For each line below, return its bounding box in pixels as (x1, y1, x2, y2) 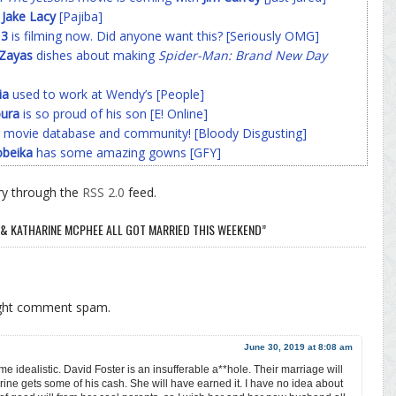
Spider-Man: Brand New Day (158, 46, 327, 64)
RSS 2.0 (82, 183, 125, 201)
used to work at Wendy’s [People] (9, 85, 204, 103)
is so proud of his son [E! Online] (19, 104, 208, 122)
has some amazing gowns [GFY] (33, 143, 221, 161)
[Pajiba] (56, 7, 103, 25)
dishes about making (33, 46, 158, 64)
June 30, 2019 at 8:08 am (244, 341, 353, 352)
